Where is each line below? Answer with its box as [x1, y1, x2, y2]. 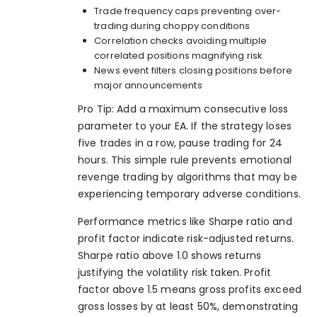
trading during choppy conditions [94, 18, 250, 33]
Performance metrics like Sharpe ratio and [78, 214, 292, 229]
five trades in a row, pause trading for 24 [78, 136, 282, 151]
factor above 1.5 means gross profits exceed [78, 282, 302, 296]
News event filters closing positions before [94, 63, 293, 77]
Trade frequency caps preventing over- [94, 4, 282, 18]
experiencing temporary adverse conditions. [78, 187, 301, 202]
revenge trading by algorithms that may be [78, 170, 297, 185]
